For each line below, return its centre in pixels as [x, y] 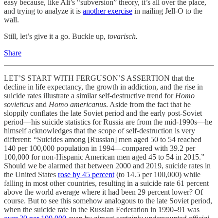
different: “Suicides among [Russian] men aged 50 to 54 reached [103, 139]
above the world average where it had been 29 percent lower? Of [103, 192]
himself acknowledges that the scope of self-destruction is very [100, 131]
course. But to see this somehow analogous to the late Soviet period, [108, 201]
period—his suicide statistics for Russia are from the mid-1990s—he [108, 122]
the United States [31, 174]
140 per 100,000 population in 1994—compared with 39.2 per [100, 148]
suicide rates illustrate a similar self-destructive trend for [90, 96]
